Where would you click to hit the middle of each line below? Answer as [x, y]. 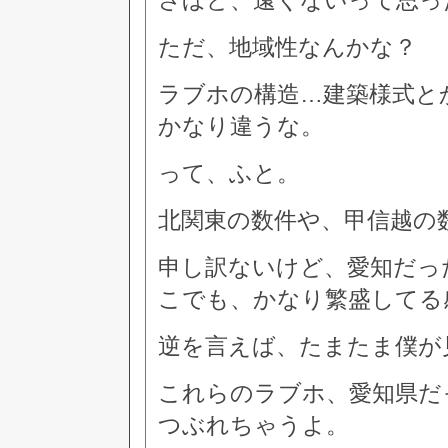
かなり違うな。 [241, 126]
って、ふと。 [229, 173]
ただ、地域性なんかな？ [287, 47]
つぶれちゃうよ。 [253, 425]
